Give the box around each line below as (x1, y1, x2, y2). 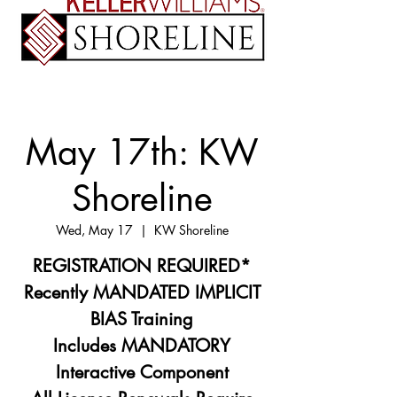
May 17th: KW (25, 129, 259, 176)
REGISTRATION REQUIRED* (33, 254, 251, 278)
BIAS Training (90, 307, 193, 331)
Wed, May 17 (55, 222, 133, 239)
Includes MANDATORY (53, 334, 230, 358)
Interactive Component (55, 361, 229, 385)
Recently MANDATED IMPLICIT (23, 281, 261, 305)
